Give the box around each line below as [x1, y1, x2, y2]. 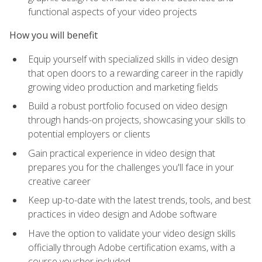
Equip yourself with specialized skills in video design [28, 52, 238, 65]
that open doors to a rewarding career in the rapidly [28, 66, 243, 80]
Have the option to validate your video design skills [28, 227, 236, 240]
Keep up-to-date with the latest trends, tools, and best [28, 194, 251, 207]
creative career [28, 174, 91, 188]
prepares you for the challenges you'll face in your [28, 160, 234, 174]
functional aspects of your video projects [28, 5, 197, 19]
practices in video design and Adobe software [28, 208, 217, 221]
